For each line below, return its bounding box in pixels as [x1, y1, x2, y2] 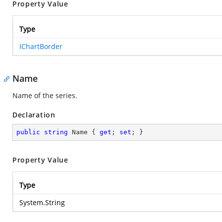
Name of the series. [12, 91, 77, 100]
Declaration [12, 110, 55, 119]
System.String [19, 198, 65, 207]
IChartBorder [19, 42, 62, 51]
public [16, 128, 40, 136]
